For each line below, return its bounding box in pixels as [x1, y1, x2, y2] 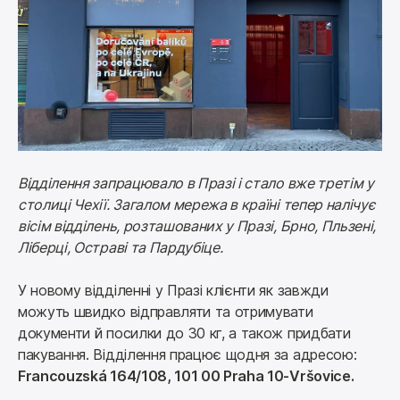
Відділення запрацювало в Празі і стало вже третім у [18, 174, 374, 193]
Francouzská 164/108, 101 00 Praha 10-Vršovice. [18, 367, 354, 386]
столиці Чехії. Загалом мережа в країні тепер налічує [18, 196, 376, 214]
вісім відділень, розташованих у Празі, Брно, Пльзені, [18, 217, 377, 236]
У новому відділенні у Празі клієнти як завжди [18, 281, 329, 300]
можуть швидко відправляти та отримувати [18, 303, 313, 321]
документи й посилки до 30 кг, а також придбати [18, 324, 351, 343]
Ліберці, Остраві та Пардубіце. [18, 238, 223, 257]
